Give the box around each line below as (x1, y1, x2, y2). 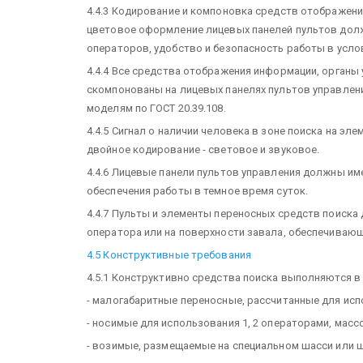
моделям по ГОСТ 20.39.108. (87, 101, 226, 114)
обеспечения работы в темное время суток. (87, 184, 309, 197)
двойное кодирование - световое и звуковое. (87, 143, 320, 156)
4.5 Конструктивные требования (87, 248, 251, 261)
